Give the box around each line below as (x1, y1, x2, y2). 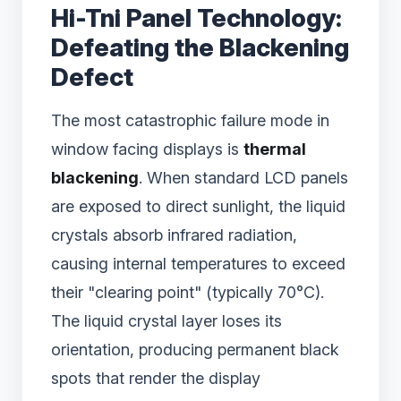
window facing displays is (51, 140, 243, 159)
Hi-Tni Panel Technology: (51, 3, 342, 34)
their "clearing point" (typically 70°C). (51, 283, 324, 303)
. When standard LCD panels (139, 168, 348, 188)
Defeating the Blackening (51, 32, 349, 64)
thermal (243, 140, 306, 159)
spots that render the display (51, 369, 260, 388)
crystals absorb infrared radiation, (51, 226, 297, 245)
